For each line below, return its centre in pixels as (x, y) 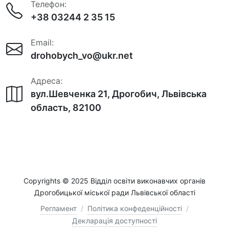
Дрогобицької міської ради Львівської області (114, 192)
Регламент (59, 208)
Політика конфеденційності (135, 208)
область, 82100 (66, 107)
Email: (42, 42)
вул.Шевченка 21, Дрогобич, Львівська (119, 94)
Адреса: (47, 81)
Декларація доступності (114, 220)
